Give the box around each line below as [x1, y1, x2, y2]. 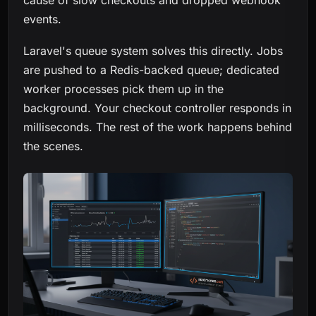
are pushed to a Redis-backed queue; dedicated [23, 62, 279, 77]
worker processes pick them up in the [23, 81, 224, 96]
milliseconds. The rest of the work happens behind [23, 119, 292, 134]
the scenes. [23, 138, 83, 153]
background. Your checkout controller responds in [23, 100, 291, 115]
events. [23, 12, 61, 27]
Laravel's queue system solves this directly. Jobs [23, 43, 283, 58]
